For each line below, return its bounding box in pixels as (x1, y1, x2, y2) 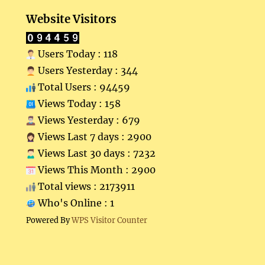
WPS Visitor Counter (72, 215, 148, 225)
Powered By (26, 215, 72, 225)
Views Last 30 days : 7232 (35, 147, 156, 159)
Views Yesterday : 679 (35, 114, 141, 126)
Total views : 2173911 (35, 180, 135, 192)
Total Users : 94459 (35, 80, 131, 93)
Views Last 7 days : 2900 (35, 130, 152, 143)
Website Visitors (26, 12, 117, 26)
